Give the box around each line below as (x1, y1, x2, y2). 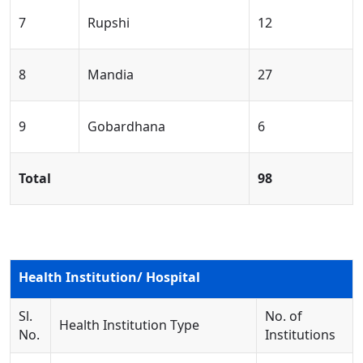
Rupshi (88, 14, 130, 32)
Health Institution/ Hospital (19, 268, 200, 286)
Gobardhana (88, 117, 165, 135)
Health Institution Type (59, 316, 199, 334)
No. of (265, 307, 302, 325)
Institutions (265, 326, 335, 344)
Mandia (88, 66, 134, 83)
